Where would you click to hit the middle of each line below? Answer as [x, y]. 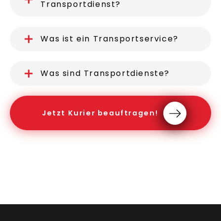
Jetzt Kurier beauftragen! [100, 113]
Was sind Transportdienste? [105, 73]
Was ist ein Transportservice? [110, 39]
